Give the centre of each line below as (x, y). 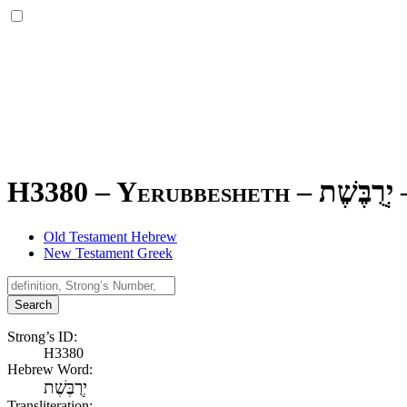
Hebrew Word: (50, 369)
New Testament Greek (108, 253)
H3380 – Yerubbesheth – (163, 192)
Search (33, 304)
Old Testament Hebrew (110, 236)
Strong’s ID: (42, 336)
